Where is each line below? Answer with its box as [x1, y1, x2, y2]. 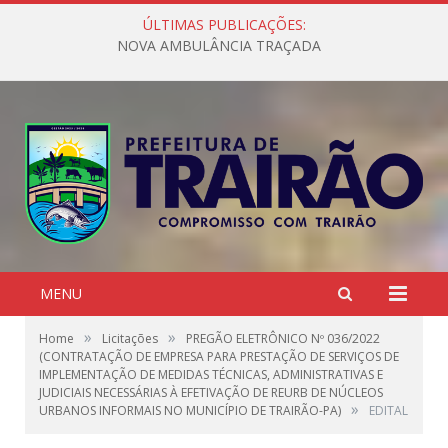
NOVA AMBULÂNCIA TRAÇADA [117, 36, 321, 56]
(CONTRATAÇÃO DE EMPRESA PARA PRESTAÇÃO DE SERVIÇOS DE [39, 348, 399, 365]
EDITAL [369, 402, 408, 419]
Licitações [102, 330, 158, 347]
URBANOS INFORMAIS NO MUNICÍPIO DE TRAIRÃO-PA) [39, 402, 341, 419]
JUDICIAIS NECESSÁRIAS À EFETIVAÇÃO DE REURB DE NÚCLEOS [39, 384, 383, 401]
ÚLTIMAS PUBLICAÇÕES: [142, 15, 306, 34]
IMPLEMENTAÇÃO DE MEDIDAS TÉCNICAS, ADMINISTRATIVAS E [39, 366, 383, 383]
